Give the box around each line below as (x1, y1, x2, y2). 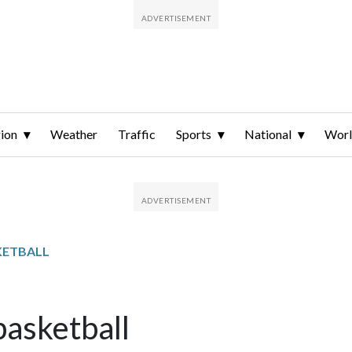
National (244, 126, 291, 142)
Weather (50, 126, 97, 142)
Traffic (118, 126, 156, 142)
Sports (176, 126, 211, 142)
